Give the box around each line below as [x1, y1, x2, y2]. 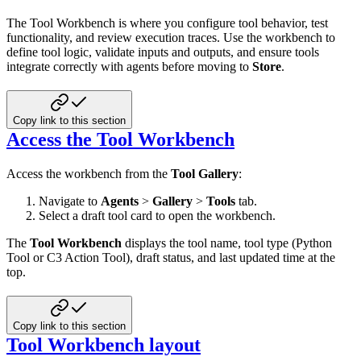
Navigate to [39, 193, 101, 208]
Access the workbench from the [6, 166, 171, 180]
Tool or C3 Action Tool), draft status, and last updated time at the [6, 250, 335, 264]
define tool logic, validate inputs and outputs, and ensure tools [6, 44, 319, 59]
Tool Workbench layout [6, 334, 201, 355]
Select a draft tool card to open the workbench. [39, 208, 276, 222]
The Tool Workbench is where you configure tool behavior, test [6, 15, 328, 30]
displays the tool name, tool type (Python [122, 235, 332, 250]
